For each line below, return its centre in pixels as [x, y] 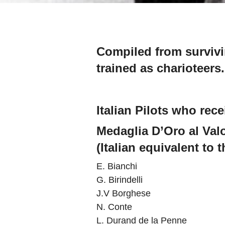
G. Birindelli [120, 180]
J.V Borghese [124, 193]
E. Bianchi [117, 166]
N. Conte [114, 207]
